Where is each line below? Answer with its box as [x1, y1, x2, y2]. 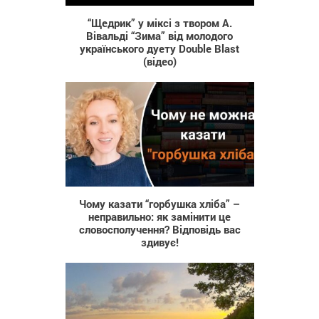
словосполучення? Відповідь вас [78, 222, 241, 237]
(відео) [142, 53, 177, 68]
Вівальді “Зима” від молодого [86, 28, 233, 43]
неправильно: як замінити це [88, 209, 231, 224]
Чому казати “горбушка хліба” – [79, 197, 240, 211]
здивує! [140, 235, 179, 250]
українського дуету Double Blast [80, 41, 239, 56]
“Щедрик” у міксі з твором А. [87, 15, 232, 30]
